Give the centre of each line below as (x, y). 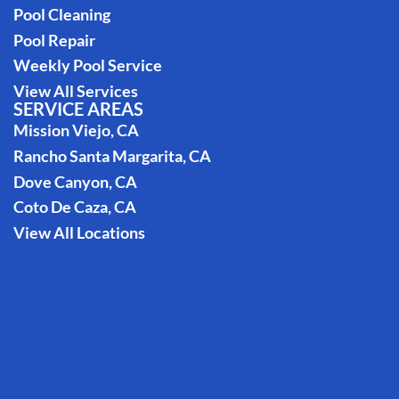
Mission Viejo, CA (76, 130)
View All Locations (79, 233)
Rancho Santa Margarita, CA (112, 155)
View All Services (75, 91)
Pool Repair (54, 40)
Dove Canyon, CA (75, 181)
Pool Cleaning (61, 14)
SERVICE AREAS (78, 109)
